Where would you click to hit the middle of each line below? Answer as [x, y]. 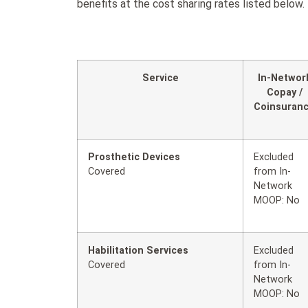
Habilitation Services [138, 250]
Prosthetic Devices [134, 157]
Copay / [284, 92]
